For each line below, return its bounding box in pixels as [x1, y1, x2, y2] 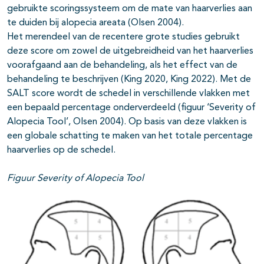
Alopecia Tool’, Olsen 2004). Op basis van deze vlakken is [7, 117, 247, 127]
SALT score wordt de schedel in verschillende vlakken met [7, 89, 250, 99]
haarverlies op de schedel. [7, 146, 115, 156]
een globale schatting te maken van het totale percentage [7, 131, 253, 141]
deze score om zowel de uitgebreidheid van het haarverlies [7, 47, 253, 57]
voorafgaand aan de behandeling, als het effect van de [7, 61, 237, 71]
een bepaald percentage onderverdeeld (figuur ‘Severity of [7, 103, 256, 113]
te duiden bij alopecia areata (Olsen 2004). [7, 18, 184, 28]
